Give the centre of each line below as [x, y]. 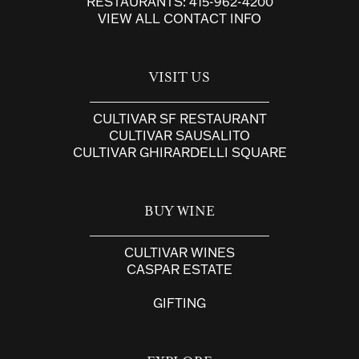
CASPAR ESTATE [179, 269]
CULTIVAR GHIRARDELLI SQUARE [179, 152]
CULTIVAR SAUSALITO [179, 135]
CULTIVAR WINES [179, 252]
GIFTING [179, 303]
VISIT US [179, 78]
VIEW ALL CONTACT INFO [179, 18]
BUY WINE [179, 212]
